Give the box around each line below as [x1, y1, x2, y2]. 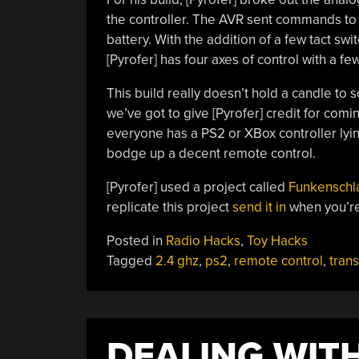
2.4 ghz [155, 252, 199, 269]
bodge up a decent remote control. [106, 144, 316, 162]
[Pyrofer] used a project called [106, 178, 288, 196]
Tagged [106, 252, 155, 269]
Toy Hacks [246, 232, 308, 249]
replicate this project [106, 198, 232, 216]
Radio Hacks [165, 232, 240, 249]
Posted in [106, 232, 166, 249]
